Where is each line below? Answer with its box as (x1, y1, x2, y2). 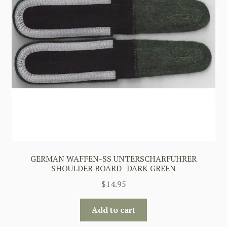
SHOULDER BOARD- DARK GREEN (51, 163, 176, 174)
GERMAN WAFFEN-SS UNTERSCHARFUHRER (30, 153, 197, 165)
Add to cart (92, 204, 135, 215)
